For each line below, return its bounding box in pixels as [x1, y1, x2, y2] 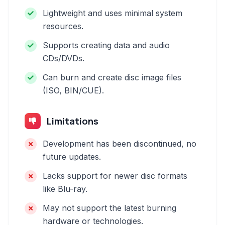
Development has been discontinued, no [43, 139, 196, 149]
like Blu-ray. [43, 184, 87, 194]
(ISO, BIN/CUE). [43, 85, 104, 95]
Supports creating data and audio [43, 40, 170, 50]
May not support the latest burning [43, 203, 176, 213]
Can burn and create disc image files [43, 72, 181, 82]
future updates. [43, 152, 101, 162]
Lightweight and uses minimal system [43, 8, 182, 18]
